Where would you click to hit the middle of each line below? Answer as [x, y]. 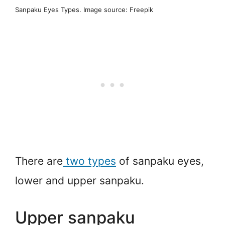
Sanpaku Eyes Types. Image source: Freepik [84, 9]
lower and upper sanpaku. [80, 180]
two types [89, 161]
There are [39, 161]
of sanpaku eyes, [160, 161]
